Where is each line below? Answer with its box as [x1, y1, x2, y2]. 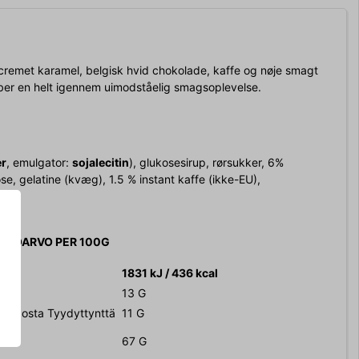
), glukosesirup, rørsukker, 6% [129, 155, 284, 170]
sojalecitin [72, 155, 129, 170]
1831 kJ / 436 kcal [122, 266, 218, 280]
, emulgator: [6, 155, 72, 170]
